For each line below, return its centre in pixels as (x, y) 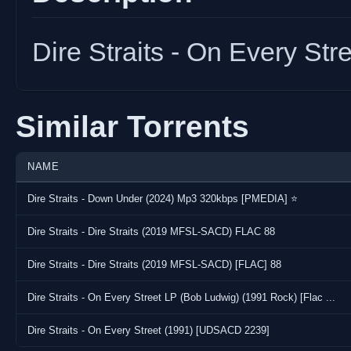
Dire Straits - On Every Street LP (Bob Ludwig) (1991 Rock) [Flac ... (181, 297)
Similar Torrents (132, 127)
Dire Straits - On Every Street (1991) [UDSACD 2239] (148, 330)
